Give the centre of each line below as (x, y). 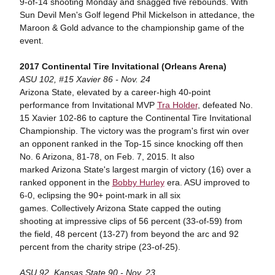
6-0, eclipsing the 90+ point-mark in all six (100, 195)
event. (31, 41)
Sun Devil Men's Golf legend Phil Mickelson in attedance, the (137, 15)
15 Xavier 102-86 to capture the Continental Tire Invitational (135, 118)
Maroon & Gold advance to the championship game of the (132, 28)
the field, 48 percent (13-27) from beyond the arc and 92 (129, 234)
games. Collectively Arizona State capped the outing (120, 208)
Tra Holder (177, 105)
